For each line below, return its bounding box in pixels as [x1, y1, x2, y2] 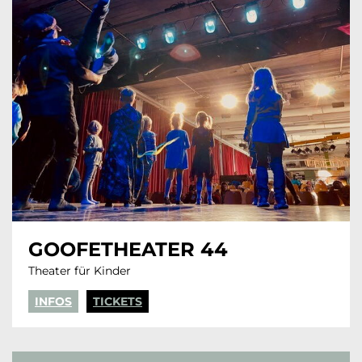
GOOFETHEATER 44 [28, 238, 228, 262]
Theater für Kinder [28, 263, 131, 279]
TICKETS [93, 294, 142, 309]
